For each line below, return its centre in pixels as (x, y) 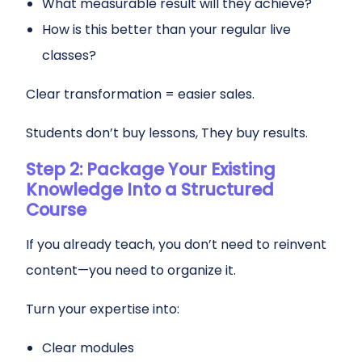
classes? (69, 55)
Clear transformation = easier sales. (140, 94)
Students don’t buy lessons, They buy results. (167, 133)
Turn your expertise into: (103, 309)
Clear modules (88, 348)
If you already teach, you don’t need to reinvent (176, 244)
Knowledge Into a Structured (150, 189)
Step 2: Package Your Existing (151, 169)
